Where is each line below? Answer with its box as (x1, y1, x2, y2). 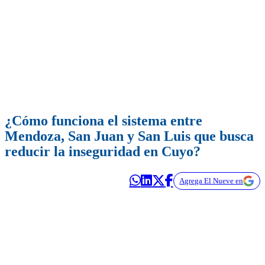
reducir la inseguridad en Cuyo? (5, 144, 201, 160)
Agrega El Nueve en (179, 176, 244, 186)
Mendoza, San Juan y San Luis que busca (5, 128, 254, 144)
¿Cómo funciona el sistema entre (5, 113, 202, 129)
